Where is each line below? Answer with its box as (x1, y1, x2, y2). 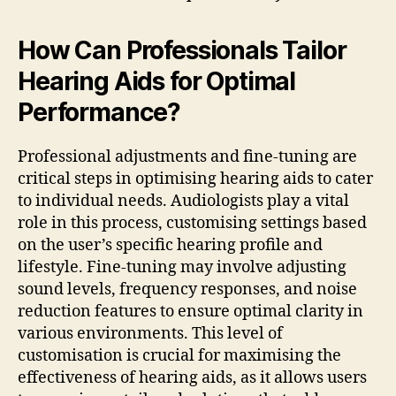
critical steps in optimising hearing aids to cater (18, 169, 373, 190)
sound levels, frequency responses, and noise (18, 279, 357, 301)
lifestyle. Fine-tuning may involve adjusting (18, 257, 346, 278)
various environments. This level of (18, 324, 283, 345)
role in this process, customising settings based (18, 213, 367, 234)
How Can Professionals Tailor (18, 35, 346, 66)
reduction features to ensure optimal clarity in (18, 301, 363, 323)
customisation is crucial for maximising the (18, 346, 341, 367)
